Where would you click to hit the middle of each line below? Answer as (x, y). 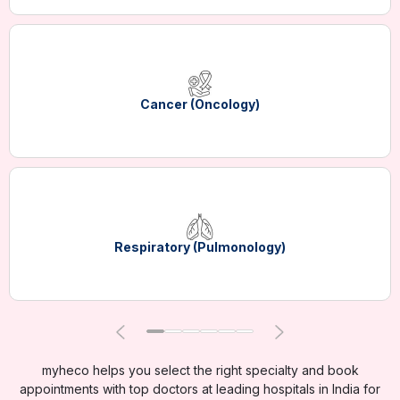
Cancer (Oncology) (200, 104)
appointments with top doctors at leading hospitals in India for (200, 389)
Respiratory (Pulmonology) (200, 247)
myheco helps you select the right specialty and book (200, 371)
